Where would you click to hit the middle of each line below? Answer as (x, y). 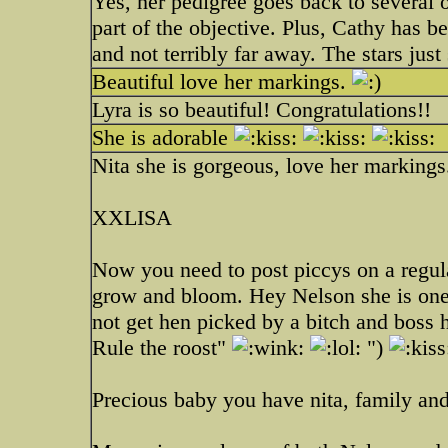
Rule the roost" (162, 347)
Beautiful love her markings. (222, 81)
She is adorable (163, 137)
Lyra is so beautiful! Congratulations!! (261, 109)
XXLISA (132, 217)
